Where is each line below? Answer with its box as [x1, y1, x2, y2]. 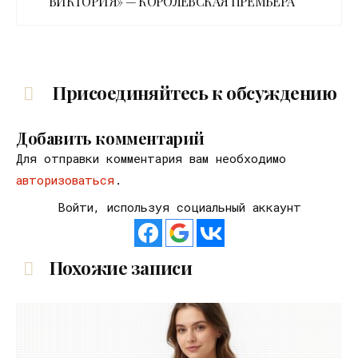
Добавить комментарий [16, 127, 205, 149]
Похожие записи [49, 256, 193, 280]
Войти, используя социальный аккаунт [57, 199, 301, 216]
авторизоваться [16, 172, 114, 189]
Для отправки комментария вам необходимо [16, 150, 286, 167]
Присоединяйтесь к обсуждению [49, 81, 337, 105]
